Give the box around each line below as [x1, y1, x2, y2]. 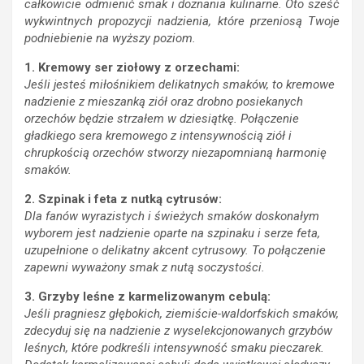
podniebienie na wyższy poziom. [24, 31, 196, 46]
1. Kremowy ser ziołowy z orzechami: [24, 60, 240, 76]
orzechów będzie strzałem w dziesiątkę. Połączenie [24, 111, 299, 127]
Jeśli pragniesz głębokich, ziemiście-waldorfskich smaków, [24, 306, 339, 322]
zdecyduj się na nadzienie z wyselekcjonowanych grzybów [24, 323, 332, 339]
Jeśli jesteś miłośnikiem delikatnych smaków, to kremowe [24, 77, 335, 93]
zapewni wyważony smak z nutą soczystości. [24, 260, 265, 275]
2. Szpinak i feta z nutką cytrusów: [24, 192, 222, 207]
